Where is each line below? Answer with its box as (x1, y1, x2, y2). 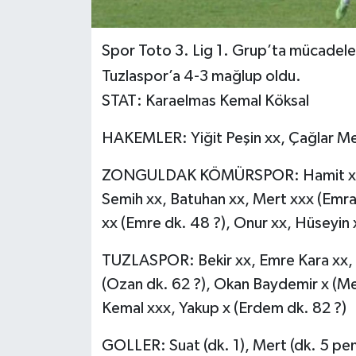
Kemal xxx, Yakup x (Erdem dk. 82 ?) (101, 300, 346, 317)
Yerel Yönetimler (42, 30, 151, 44)
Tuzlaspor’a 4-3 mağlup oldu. (101, 68, 301, 85)
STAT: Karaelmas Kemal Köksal (101, 93, 309, 110)
